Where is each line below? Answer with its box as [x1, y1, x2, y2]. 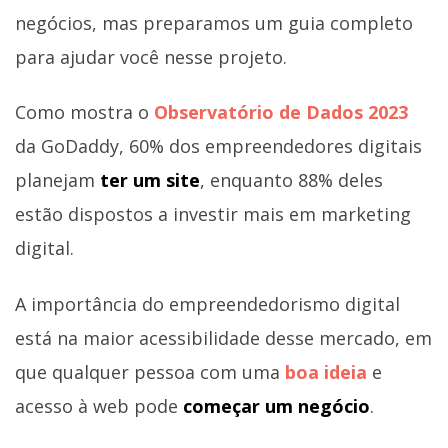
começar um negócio [183, 393, 370, 418]
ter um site [100, 168, 200, 193]
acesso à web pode [15, 393, 183, 418]
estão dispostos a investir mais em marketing [15, 202, 411, 227]
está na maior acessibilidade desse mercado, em [15, 325, 432, 350]
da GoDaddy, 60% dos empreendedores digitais [15, 134, 422, 159]
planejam [15, 168, 100, 193]
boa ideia [285, 359, 367, 384]
